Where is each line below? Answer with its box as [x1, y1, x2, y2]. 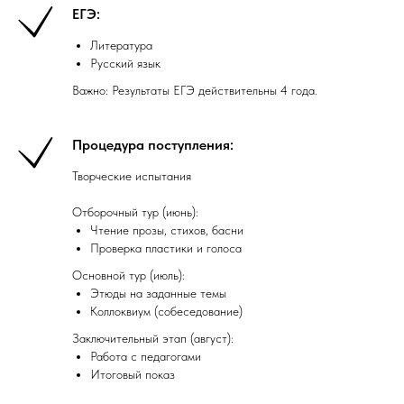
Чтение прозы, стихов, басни [90, 222, 243, 237]
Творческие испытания [72, 168, 191, 183]
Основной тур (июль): [72, 267, 185, 282]
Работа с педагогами [90, 348, 201, 363]
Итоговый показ [90, 366, 175, 381]
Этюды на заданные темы [90, 285, 226, 300]
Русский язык [90, 55, 161, 70]
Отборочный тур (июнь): [72, 204, 198, 219]
